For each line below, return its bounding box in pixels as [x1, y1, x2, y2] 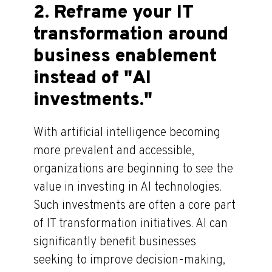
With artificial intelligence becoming [33, 125, 220, 141]
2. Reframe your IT [33, 2, 194, 25]
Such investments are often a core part [33, 198, 236, 214]
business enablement [33, 46, 217, 69]
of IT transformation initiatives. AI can [33, 216, 228, 233]
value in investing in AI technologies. [33, 180, 222, 196]
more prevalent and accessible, [33, 143, 194, 160]
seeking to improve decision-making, [33, 253, 225, 269]
